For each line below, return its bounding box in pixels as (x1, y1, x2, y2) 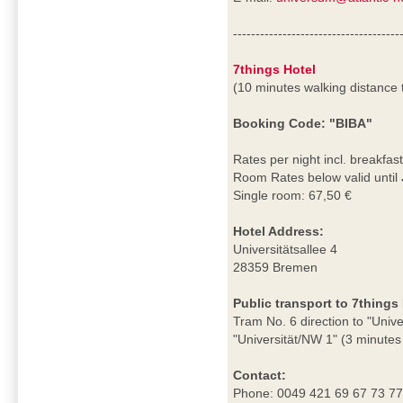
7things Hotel (233, 62, 317, 77)
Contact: (233, 368, 287, 383)
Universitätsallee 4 (233, 242, 338, 257)
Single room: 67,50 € (233, 188, 353, 203)
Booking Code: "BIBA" (233, 116, 373, 131)
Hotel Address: (233, 224, 325, 239)
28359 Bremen (233, 260, 318, 275)
